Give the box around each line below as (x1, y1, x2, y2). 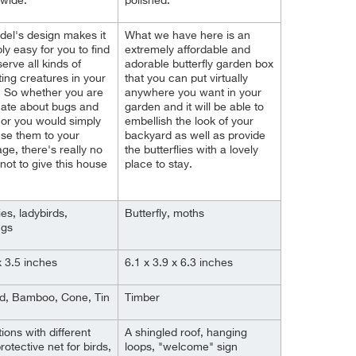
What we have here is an (125, 30, 250, 41)
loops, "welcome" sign (125, 342, 238, 353)
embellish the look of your (125, 116, 253, 127)
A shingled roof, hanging (125, 327, 247, 339)
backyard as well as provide (125, 130, 265, 141)
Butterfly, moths (125, 208, 204, 219)
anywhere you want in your (125, 87, 261, 99)
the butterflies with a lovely (125, 145, 258, 156)
